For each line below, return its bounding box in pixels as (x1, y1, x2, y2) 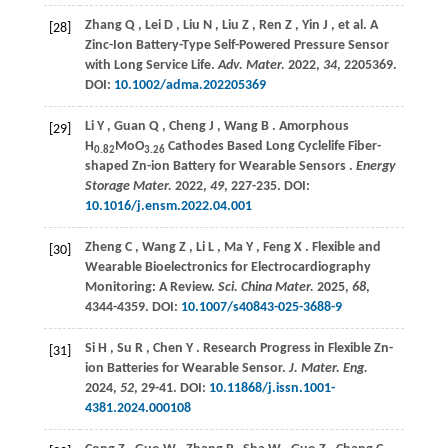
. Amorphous (271, 119, 349, 135)
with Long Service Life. (84, 58, 218, 74)
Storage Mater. (84, 179, 172, 195)
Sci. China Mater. (217, 280, 314, 296)
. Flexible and (304, 240, 381, 256)
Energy (355, 159, 396, 175)
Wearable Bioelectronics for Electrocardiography (84, 260, 371, 276)
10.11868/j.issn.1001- (208, 381, 335, 397)
